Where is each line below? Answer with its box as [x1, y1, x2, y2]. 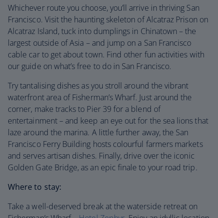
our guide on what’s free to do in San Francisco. [8, 61, 172, 72]
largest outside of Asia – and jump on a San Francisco [8, 37, 192, 48]
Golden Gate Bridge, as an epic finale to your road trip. [8, 162, 198, 173]
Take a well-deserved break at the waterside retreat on [8, 201, 198, 212]
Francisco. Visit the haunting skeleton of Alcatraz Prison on [8, 14, 208, 25]
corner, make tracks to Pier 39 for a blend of [8, 104, 161, 114]
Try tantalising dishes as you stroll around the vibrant [8, 80, 189, 91]
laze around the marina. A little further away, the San [8, 127, 189, 138]
